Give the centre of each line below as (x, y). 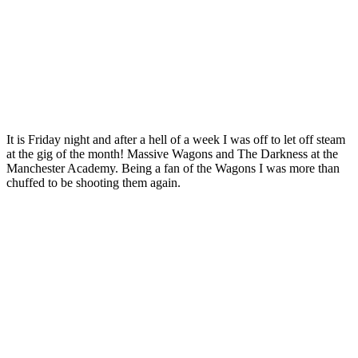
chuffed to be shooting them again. (93, 182)
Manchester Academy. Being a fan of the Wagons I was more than (173, 168)
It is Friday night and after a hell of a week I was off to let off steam (176, 139)
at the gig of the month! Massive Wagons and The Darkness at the (172, 153)
